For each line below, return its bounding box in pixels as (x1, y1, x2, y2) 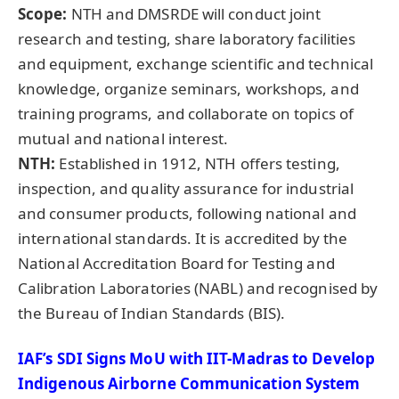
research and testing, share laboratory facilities (18, 28, 356, 49)
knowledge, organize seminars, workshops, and (18, 77, 359, 99)
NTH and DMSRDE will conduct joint (67, 3, 322, 24)
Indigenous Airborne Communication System (18, 373, 361, 395)
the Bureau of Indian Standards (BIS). (18, 302, 286, 323)
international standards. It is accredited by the (18, 227, 348, 248)
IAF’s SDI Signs (18, 348, 130, 370)
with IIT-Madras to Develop (165, 348, 375, 370)
